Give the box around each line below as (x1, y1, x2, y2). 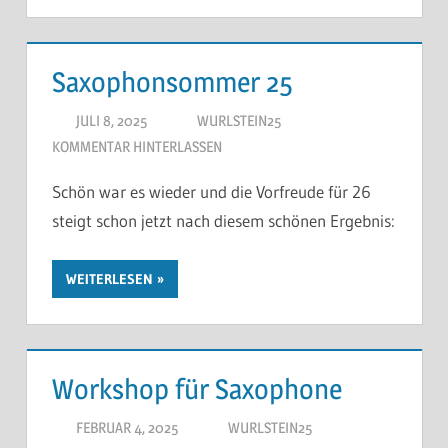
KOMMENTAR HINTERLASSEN (52, 136, 222, 156)
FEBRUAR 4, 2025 (76, 417, 178, 437)
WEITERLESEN (66, 270, 153, 289)
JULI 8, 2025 (76, 110, 147, 130)
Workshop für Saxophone (52, 372, 342, 407)
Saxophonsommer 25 (52, 65, 293, 100)
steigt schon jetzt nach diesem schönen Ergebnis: (52, 209, 395, 231)
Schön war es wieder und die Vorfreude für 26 (52, 180, 371, 202)
